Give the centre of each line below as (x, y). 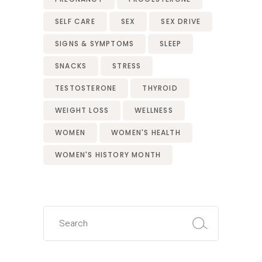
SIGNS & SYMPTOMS (95, 43)
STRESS (127, 65)
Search (58, 210)
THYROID (160, 88)
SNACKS (71, 65)
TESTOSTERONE (86, 88)
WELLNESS (154, 110)
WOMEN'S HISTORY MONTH (108, 154)
